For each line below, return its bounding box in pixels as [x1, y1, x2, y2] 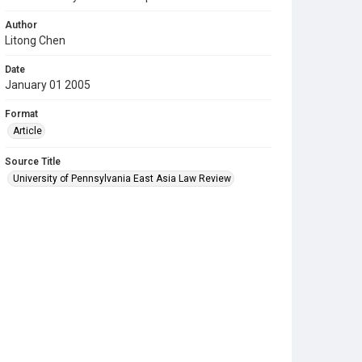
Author [5, 19, 37, 31]
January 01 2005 [5, 78, 90, 91]
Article [13, 125, 42, 137]
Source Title [5, 156, 61, 167]
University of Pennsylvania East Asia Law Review [13, 173, 231, 184]
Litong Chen [5, 34, 65, 47]
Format [5, 108, 38, 120]
